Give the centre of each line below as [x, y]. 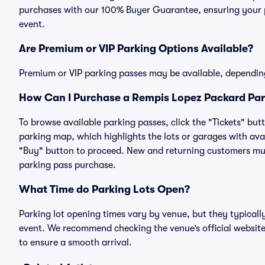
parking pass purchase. [67, 165]
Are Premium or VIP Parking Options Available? [136, 49]
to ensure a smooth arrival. [75, 243]
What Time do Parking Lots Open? [104, 189]
